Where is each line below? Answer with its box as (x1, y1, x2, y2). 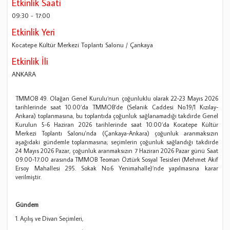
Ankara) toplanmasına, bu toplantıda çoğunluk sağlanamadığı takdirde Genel (15, 112, 218, 120)
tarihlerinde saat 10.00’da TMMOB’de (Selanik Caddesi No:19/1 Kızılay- (15, 103, 218, 111)
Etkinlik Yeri (12, 26, 55, 39)
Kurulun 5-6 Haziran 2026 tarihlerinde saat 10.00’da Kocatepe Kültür (15, 121, 218, 129)
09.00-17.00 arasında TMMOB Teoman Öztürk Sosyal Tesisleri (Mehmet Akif (15, 156, 218, 164)
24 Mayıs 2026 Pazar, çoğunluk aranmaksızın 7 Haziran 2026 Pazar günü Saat (15, 147, 218, 155)
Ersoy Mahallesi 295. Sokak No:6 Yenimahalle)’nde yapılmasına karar (15, 164, 218, 172)
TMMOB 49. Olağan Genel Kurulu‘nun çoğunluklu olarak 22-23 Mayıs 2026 (15, 94, 218, 103)
